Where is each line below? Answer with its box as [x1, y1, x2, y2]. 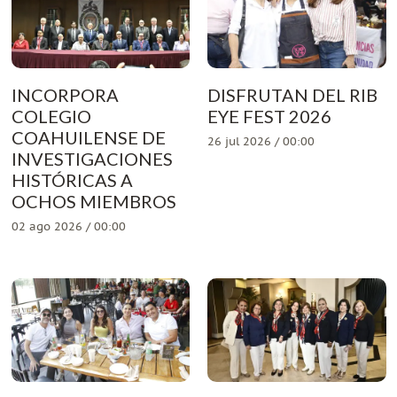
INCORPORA [11, 84, 119, 106]
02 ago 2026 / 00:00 [11, 221, 126, 235]
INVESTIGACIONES [11, 148, 173, 170]
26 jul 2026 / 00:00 [207, 136, 315, 150]
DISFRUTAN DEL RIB [207, 84, 378, 106]
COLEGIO [11, 105, 91, 128]
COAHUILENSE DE [11, 127, 166, 149]
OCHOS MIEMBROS [11, 191, 176, 213]
